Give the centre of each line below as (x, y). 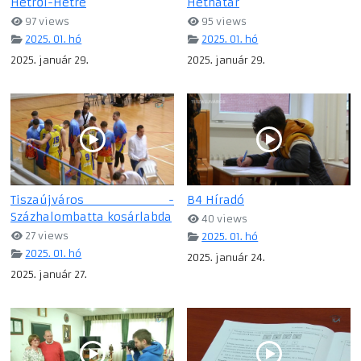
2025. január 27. (49, 275)
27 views (46, 236)
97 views (46, 22)
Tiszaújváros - (92, 200)
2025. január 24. (226, 258)
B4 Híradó (216, 200)
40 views (224, 219)
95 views (223, 22)
